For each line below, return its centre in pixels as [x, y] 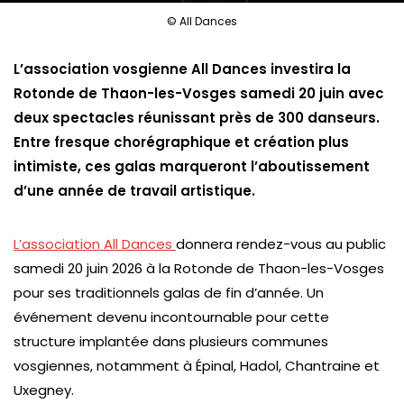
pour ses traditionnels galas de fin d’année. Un [169, 293]
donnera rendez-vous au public [281, 244]
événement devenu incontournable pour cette [171, 317]
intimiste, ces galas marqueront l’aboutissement [192, 166]
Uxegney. [44, 390]
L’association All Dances [95, 244]
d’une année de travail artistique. [134, 191]
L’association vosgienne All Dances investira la [182, 69]
